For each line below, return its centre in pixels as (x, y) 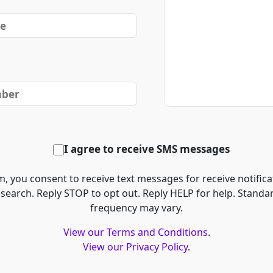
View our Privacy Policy (135, 247)
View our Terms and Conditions (135, 232)
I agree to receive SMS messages (147, 149)
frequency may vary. (136, 208)
